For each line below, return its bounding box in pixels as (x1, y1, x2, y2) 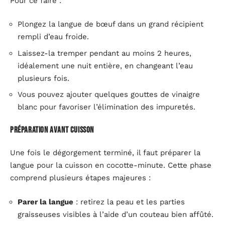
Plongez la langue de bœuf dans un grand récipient (18, 20, 203, 29)
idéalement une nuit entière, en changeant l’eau (18, 61, 193, 70)
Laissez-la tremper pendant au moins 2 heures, (18, 48, 191, 58)
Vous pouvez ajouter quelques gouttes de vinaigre (18, 90, 200, 99)
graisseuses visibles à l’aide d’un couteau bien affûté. (18, 209, 213, 219)
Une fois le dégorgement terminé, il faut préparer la (10, 148, 200, 157)
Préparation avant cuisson (10, 125, 94, 135)
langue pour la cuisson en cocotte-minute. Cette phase (10, 161, 211, 170)
